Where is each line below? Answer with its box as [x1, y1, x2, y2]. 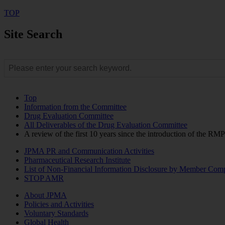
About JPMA [24, 190, 67, 199]
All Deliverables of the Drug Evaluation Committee [24, 120, 187, 129]
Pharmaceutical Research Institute [24, 155, 131, 164]
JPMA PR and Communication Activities [24, 146, 154, 155]
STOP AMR [24, 173, 64, 182]
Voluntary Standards [24, 208, 88, 217]
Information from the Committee [24, 102, 127, 111]
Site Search [4, 27, 62, 41]
